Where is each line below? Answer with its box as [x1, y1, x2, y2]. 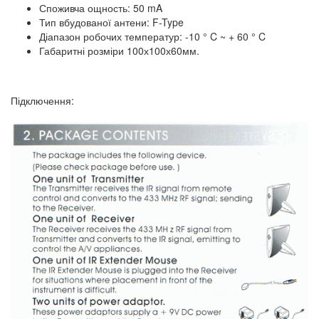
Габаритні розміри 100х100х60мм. [39, 43, 199, 58]
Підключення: [11, 93, 74, 108]
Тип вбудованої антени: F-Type [39, 15, 184, 30]
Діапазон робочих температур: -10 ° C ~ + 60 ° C [39, 29, 266, 44]
